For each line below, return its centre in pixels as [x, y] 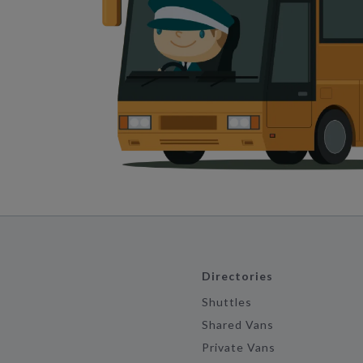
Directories [237, 276]
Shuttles [227, 302]
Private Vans [239, 347]
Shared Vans [238, 325]
